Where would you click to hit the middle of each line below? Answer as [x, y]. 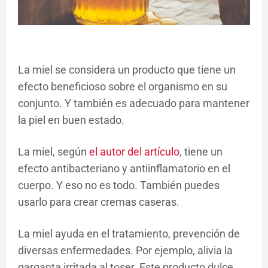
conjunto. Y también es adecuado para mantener [134, 103]
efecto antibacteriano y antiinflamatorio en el [124, 169]
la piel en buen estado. [72, 120]
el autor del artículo [134, 152]
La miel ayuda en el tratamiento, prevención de [129, 234]
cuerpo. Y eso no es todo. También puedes [119, 185]
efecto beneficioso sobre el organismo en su [123, 87]
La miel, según [54, 152]
